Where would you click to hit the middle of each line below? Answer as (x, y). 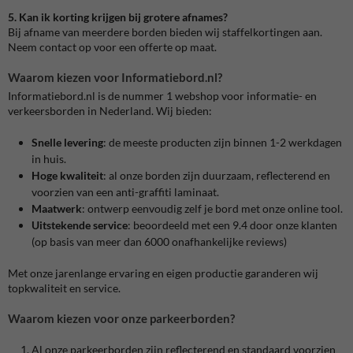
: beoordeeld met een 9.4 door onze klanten (232, 225)
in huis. (49, 158)
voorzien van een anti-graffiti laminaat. (125, 191)
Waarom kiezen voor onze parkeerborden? (121, 318)
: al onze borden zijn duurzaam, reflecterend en (217, 175)
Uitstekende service (80, 225)
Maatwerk (57, 208)
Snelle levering (67, 142)
